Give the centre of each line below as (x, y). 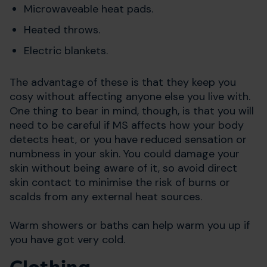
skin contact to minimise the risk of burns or (120, 182)
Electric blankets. (67, 51)
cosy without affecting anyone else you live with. (130, 96)
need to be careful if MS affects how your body (127, 125)
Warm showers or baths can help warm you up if (130, 225)
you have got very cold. (67, 239)
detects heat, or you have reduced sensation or (128, 139)
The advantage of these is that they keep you (123, 82)
